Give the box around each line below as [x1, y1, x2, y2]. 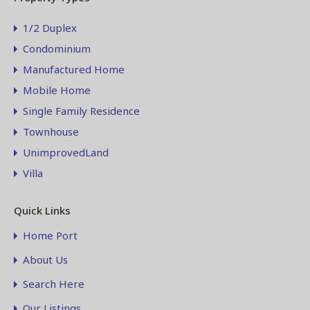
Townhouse [23, 125, 79, 139]
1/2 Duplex [23, 21, 77, 35]
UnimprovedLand [23, 145, 109, 160]
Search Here [23, 277, 84, 291]
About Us [23, 253, 68, 267]
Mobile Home [23, 83, 91, 98]
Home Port [23, 228, 77, 243]
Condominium [23, 42, 91, 56]
